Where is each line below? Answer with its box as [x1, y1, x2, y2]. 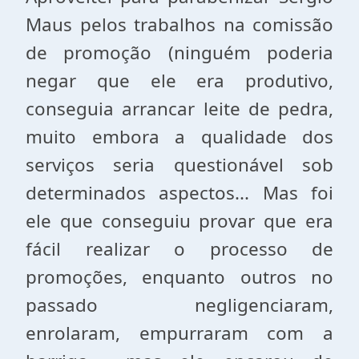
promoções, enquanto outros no [26, 264, 333, 289]
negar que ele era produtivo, [26, 68, 333, 93]
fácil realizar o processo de [26, 236, 333, 261]
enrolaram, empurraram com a [26, 321, 333, 345]
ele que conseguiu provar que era [26, 208, 333, 233]
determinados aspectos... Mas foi [26, 180, 333, 205]
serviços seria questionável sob [26, 152, 333, 177]
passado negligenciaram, [26, 292, 333, 317]
